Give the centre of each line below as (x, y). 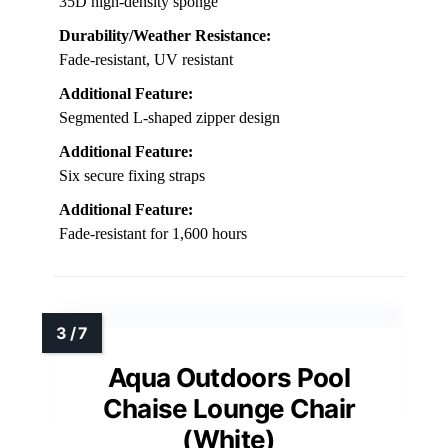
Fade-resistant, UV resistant (146, 59)
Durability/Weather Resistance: (165, 35)
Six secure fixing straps (132, 175)
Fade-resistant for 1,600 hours (153, 233)
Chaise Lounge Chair (229, 408)
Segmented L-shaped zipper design (169, 117)
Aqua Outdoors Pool (229, 377)
